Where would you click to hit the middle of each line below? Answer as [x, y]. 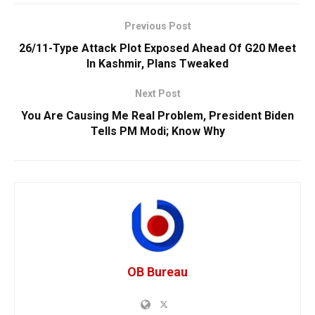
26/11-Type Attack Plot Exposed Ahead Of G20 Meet [157, 48]
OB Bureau [157, 271]
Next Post [157, 93]
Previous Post [157, 26]
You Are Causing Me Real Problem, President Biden [157, 115]
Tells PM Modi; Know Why [157, 131]
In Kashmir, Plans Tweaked [157, 63]
